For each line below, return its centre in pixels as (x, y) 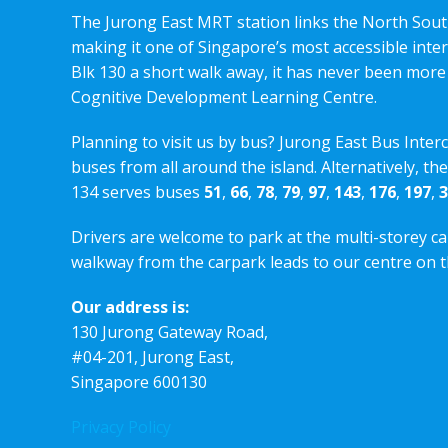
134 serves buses (137, 191)
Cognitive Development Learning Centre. (224, 96)
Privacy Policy (121, 426)
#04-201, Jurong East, (152, 356)
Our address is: (130, 306)
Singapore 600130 (139, 381)
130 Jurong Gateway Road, (169, 331)
